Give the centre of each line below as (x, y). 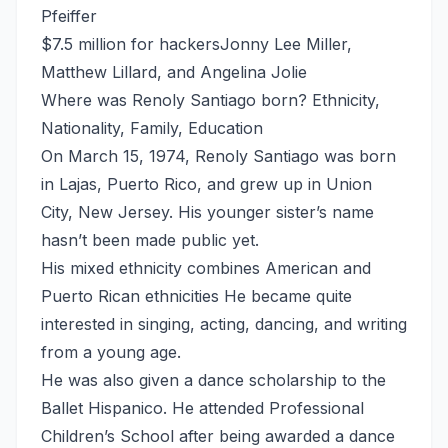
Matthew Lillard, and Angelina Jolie (174, 71)
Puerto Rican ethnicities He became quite (196, 295)
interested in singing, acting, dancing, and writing (224, 323)
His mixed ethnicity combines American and (206, 267)
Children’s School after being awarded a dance (218, 435)
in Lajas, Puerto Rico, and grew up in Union (206, 183)
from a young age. (111, 351)
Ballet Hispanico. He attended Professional (202, 407)
